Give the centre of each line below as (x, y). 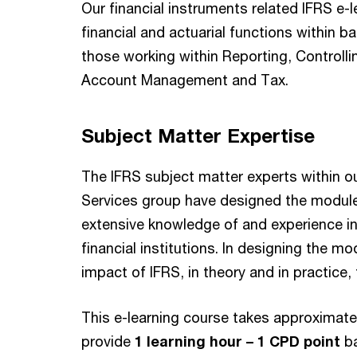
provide (108, 341)
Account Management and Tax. (185, 79)
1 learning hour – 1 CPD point (239, 341)
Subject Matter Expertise (198, 135)
